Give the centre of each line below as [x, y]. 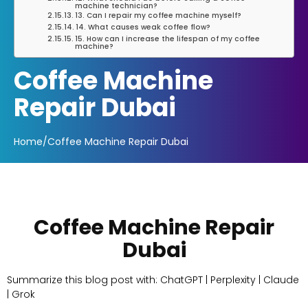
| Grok [21, 294]
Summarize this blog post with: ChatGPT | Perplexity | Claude [153, 279]
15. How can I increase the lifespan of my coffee [167, 38]
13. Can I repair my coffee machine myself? [158, 15]
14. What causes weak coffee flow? [143, 27]
